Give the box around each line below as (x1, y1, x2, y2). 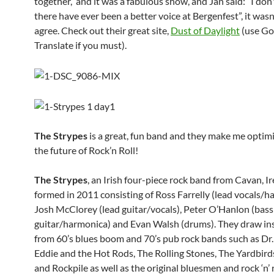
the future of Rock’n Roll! (34, 144, 138, 156)
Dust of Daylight (171, 24, 240, 36)
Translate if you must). (34, 39, 127, 51)
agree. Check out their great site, (34, 24, 171, 36)
